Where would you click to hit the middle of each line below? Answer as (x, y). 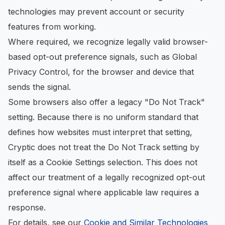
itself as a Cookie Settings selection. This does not (103, 162)
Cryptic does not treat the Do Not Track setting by (104, 147)
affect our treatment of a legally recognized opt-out (106, 177)
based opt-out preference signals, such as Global (102, 57)
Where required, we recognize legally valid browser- (108, 42)
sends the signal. (39, 87)
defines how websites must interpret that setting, (100, 132)
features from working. (52, 27)
